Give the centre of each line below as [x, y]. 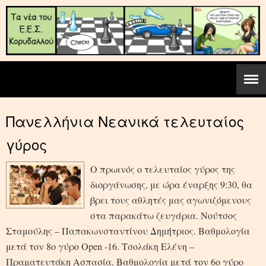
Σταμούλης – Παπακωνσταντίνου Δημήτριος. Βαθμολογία [128, 230]
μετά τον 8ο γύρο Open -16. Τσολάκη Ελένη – [100, 246]
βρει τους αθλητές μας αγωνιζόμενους [171, 199]
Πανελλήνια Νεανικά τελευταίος [125, 121]
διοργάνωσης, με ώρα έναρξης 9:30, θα [171, 184]
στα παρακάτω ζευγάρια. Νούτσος [164, 215]
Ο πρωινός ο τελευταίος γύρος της [163, 169]
